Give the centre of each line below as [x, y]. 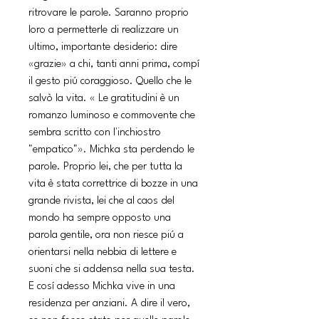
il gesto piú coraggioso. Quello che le [110, 81]
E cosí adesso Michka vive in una [102, 286]
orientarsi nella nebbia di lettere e [103, 252]
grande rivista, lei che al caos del [101, 201]
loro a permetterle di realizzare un [104, 30]
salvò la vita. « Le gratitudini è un [104, 98]
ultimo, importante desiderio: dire [103, 47]
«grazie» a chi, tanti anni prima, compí [114, 64]
